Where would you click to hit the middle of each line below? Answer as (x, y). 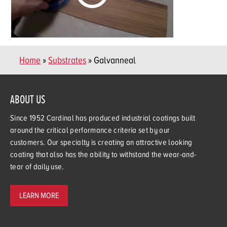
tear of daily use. (37, 166)
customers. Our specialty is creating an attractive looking (101, 142)
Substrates (67, 60)
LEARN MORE (39, 195)
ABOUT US (28, 99)
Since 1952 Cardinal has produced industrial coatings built (103, 118)
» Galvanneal (111, 60)
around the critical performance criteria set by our (90, 130)
